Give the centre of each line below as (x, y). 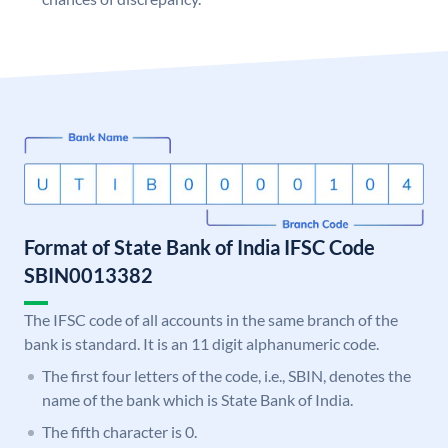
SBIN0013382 (88, 275)
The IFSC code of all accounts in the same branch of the (211, 320)
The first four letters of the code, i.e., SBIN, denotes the (226, 376)
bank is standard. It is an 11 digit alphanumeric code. (201, 344)
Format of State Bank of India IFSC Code (199, 247)
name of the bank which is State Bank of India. (197, 400)
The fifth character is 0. (119, 432)
